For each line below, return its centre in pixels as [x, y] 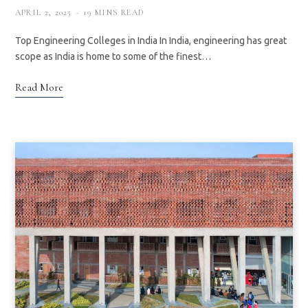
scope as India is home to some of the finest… [113, 57]
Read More [39, 88]
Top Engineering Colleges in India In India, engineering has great [151, 41]
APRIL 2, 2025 [44, 13]
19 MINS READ [114, 13]
